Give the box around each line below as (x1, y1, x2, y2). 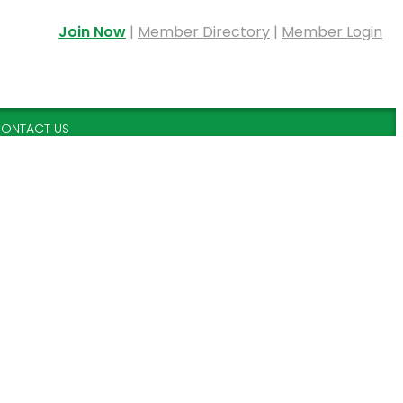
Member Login (282, 22, 382, 42)
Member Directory (138, 22, 270, 42)
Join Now (58, 22, 126, 42)
